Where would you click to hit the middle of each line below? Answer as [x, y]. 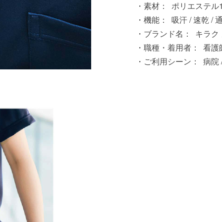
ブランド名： [167, 33]
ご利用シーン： [171, 61]
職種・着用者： [171, 47]
